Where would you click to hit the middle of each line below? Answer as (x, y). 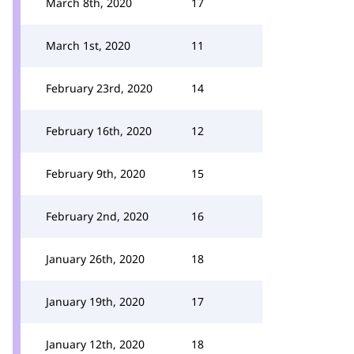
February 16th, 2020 (99, 131)
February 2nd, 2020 (97, 216)
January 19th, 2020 (95, 301)
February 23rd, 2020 (99, 88)
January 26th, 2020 (95, 259)
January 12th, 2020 (95, 344)
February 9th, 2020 (96, 173)
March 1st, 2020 (88, 45)
